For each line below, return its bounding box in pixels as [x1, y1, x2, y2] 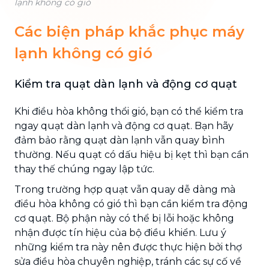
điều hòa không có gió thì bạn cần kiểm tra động [14, 198, 248, 210]
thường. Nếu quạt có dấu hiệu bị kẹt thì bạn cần [14, 148, 249, 160]
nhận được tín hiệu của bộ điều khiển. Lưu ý [14, 226, 226, 238]
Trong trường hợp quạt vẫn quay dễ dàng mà [14, 183, 235, 195]
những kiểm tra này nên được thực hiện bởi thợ [14, 241, 242, 253]
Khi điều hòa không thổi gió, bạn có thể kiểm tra [14, 105, 243, 117]
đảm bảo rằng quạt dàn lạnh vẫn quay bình [14, 134, 225, 146]
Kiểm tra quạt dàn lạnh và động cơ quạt [14, 77, 237, 91]
